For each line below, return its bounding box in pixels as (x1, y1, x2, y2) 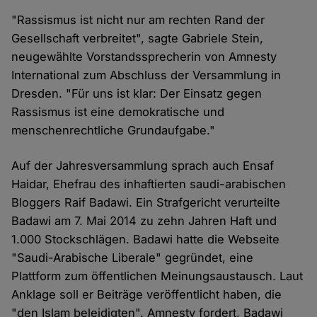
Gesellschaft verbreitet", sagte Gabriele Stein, (11, 31, 264, 46)
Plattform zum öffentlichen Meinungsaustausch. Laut (11, 269, 304, 284)
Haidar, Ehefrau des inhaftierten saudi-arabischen (11, 177, 287, 192)
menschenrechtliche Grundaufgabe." (11, 123, 216, 138)
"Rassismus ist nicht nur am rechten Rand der (11, 13, 265, 28)
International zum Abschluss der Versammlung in (11, 68, 282, 83)
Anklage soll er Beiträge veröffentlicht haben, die (11, 287, 282, 302)
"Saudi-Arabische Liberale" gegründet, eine (11, 250, 254, 265)
